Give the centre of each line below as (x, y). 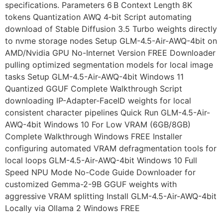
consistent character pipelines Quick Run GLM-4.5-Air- (108, 112)
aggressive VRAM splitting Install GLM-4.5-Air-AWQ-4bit (111, 196)
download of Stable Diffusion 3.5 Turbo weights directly (111, 29)
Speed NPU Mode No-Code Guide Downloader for (100, 172)
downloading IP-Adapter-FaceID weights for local (98, 100)
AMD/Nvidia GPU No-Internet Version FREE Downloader (110, 53)
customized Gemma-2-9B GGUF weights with (91, 184)
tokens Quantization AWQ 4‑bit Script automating (98, 17)
